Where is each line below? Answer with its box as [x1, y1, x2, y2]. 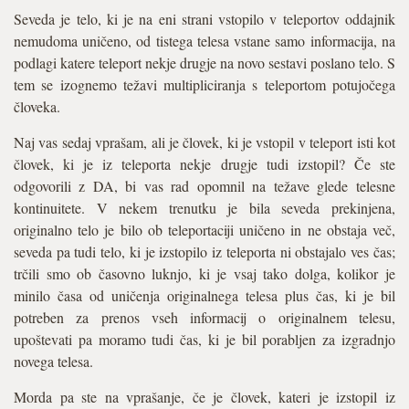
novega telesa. [14, 351, 93, 371]
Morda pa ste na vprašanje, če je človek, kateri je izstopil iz [14, 387, 395, 406]
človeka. [14, 97, 60, 116]
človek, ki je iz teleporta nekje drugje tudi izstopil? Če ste [14, 154, 395, 173]
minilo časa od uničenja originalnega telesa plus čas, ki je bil [14, 286, 395, 305]
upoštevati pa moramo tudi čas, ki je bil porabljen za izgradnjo [14, 330, 395, 349]
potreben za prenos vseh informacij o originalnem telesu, [14, 308, 395, 327]
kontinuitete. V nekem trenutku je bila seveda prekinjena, [14, 198, 395, 217]
